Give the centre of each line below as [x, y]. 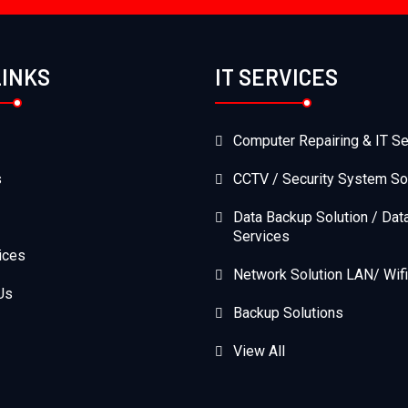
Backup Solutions [288, 312]
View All [259, 351]
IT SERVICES [276, 76]
